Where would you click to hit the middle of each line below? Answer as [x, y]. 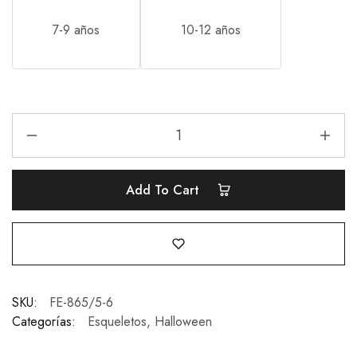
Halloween [183, 321]
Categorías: [44, 321]
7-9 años [76, 29]
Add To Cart [165, 190]
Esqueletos [117, 321]
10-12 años [211, 29]
